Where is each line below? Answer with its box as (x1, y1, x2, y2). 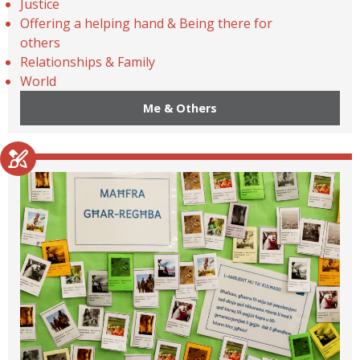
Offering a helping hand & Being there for (20, 14, 272, 33)
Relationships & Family (20, 53, 155, 72)
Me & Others (143, 100, 217, 117)
